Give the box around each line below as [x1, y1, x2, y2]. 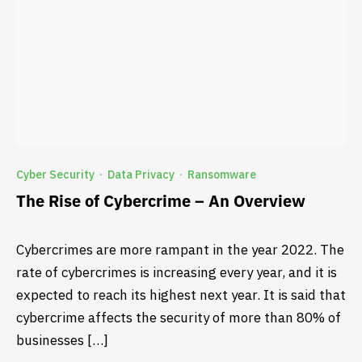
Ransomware [187, 166, 256, 182]
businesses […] [16, 330, 108, 349]
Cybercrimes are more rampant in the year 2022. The [16, 240, 344, 259]
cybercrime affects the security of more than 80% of [16, 308, 341, 326]
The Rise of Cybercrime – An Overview [16, 189, 305, 212]
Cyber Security [16, 166, 95, 182]
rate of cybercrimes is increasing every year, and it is [16, 263, 337, 281]
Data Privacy [107, 166, 175, 182]
